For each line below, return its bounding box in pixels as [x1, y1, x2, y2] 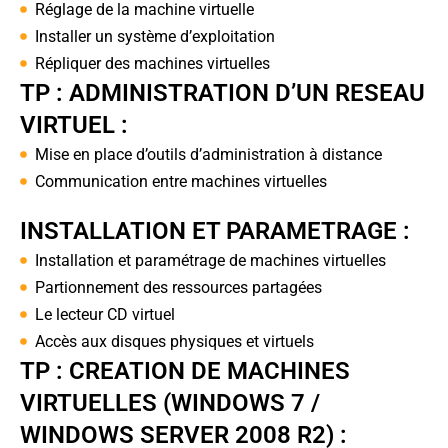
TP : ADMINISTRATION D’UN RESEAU [20, 78, 425, 107]
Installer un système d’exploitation [34, 26, 275, 46]
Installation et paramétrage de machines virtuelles [34, 250, 386, 270]
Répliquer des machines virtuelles [34, 53, 270, 73]
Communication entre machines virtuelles [34, 171, 327, 191]
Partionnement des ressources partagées [34, 277, 322, 297]
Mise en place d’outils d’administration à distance [34, 144, 382, 164]
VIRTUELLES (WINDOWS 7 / [20, 388, 320, 417]
